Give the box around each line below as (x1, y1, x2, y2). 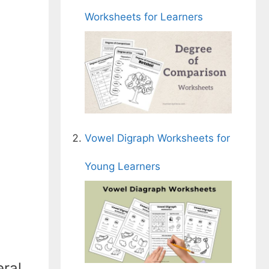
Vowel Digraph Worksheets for (85, 132, 230, 145)
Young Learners (85, 160, 160, 173)
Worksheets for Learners (85, 11, 203, 23)
